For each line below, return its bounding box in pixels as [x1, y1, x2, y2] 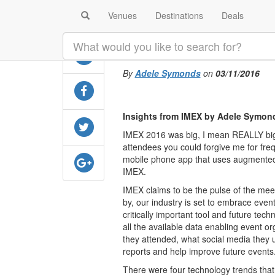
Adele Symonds [134, 67, 201, 79]
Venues [108, 9, 137, 21]
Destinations [155, 9, 203, 21]
